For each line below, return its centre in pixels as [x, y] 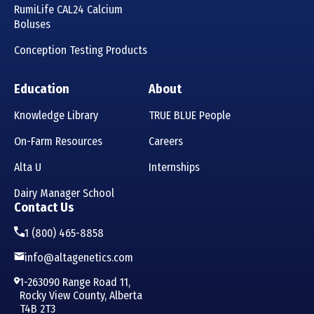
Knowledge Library [56, 116]
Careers [166, 142]
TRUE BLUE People [190, 116]
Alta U [28, 168]
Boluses [32, 25]
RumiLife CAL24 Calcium [68, 10]
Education [42, 89]
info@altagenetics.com [79, 258]
